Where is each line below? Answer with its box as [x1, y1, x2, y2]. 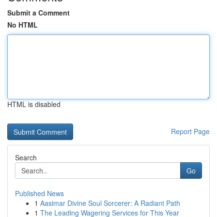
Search [15, 153, 37, 162]
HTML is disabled [7, 99, 61, 109]
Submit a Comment [7, 8, 70, 17]
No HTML [7, 20, 38, 30]
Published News [15, 188, 64, 198]
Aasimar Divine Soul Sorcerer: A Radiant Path [40, 198, 180, 208]
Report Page [171, 126, 210, 136]
